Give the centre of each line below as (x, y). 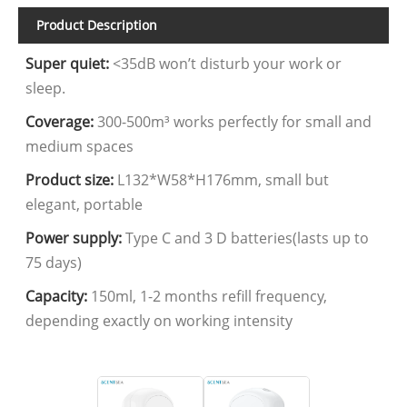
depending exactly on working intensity (159, 321)
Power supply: (74, 238)
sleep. (46, 89)
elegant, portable (84, 205)
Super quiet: (68, 64)
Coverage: (60, 122)
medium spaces (80, 147)
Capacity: (57, 297)
